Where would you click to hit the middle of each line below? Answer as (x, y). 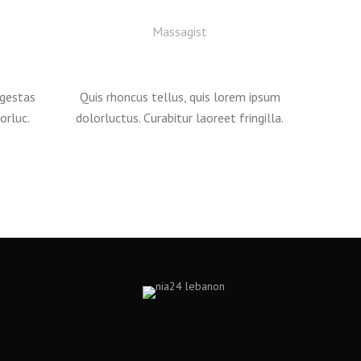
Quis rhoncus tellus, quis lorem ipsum (180, 97)
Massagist (180, 31)
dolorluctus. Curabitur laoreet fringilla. (180, 118)
